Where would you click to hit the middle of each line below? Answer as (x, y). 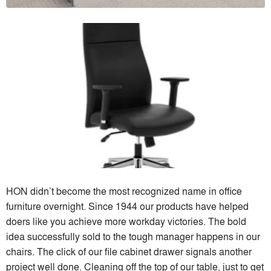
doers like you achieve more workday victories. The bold (126, 221)
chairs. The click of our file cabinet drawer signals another (129, 252)
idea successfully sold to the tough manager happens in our (133, 237)
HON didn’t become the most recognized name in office (124, 191)
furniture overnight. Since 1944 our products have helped (127, 206)
